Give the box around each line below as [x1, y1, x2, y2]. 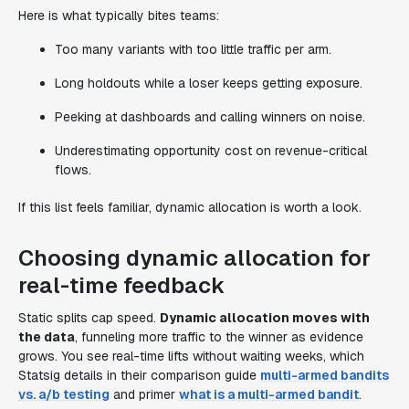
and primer [110, 386, 179, 403]
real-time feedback [18, 271, 225, 299]
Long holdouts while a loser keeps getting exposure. [55, 75, 362, 91]
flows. [55, 162, 91, 178]
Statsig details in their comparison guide [18, 367, 260, 383]
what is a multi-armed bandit [179, 386, 359, 403]
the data [18, 329, 75, 345]
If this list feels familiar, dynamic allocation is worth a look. [18, 199, 362, 215]
